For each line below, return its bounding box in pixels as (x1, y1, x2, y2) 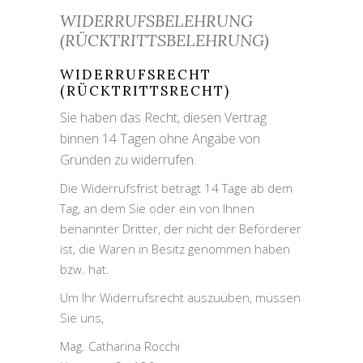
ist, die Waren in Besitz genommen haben (60, 241, 290, 257)
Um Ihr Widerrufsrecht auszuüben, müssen (60, 289, 301, 305)
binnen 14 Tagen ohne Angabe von (60, 130, 260, 147)
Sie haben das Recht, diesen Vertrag (60, 109, 267, 126)
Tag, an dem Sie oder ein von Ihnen (60, 200, 254, 216)
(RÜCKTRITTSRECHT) (60, 82, 230, 100)
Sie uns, (60, 310, 104, 326)
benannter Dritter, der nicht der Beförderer (60, 220, 301, 237)
